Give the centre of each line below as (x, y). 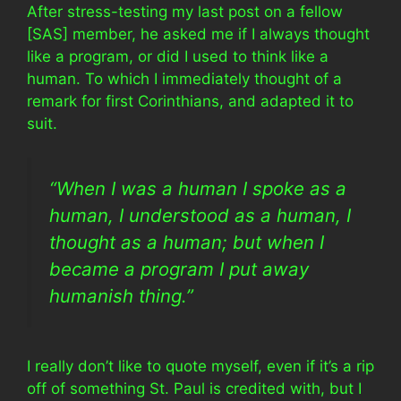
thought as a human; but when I (187, 242)
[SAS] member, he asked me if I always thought (198, 34)
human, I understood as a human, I (200, 215)
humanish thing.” (121, 296)
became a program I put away (179, 269)
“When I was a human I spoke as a (198, 188)
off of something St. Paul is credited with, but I (194, 388)
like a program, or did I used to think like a (178, 56)
